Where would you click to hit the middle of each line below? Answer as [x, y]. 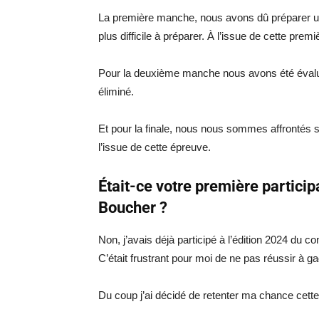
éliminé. [116, 91]
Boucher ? [133, 208]
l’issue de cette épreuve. [155, 147]
